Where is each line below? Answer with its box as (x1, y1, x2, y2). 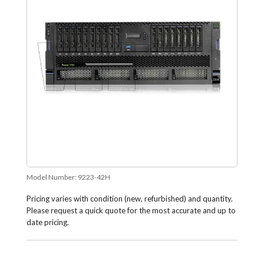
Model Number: (26, 173, 78, 182)
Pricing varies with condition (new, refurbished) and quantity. (26, 194, 233, 204)
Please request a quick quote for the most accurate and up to (26, 206, 236, 216)
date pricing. (26, 217, 69, 227)
